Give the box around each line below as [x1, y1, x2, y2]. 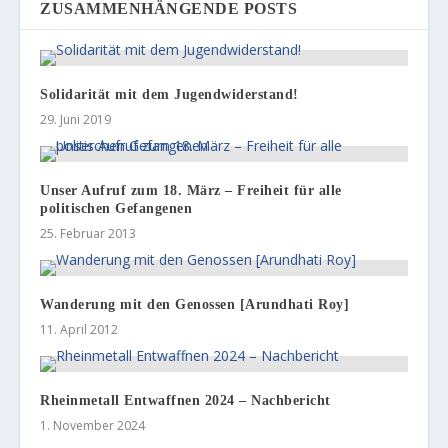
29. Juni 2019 [40, 111, 112, 129]
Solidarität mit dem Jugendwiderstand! [40, 87, 299, 103]
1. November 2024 [40, 417, 146, 435]
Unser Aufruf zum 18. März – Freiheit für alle [40, 183, 342, 199]
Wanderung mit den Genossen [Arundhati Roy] [40, 297, 350, 313]
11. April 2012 [40, 321, 119, 339]
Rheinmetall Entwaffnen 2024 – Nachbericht [40, 393, 331, 409]
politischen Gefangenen [40, 201, 193, 217]
